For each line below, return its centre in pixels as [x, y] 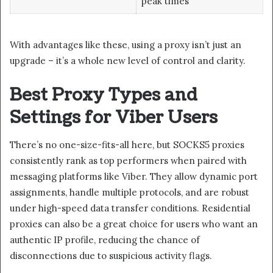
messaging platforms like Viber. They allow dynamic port [134, 177]
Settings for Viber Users [114, 117]
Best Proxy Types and [104, 95]
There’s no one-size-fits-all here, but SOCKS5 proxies [127, 145]
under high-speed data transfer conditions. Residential [130, 208]
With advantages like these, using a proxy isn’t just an [126, 44]
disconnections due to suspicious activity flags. [111, 256]
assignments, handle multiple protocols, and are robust [129, 193]
